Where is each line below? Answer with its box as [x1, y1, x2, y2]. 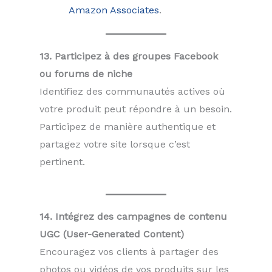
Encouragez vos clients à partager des [39, 246, 219, 258]
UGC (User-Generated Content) [39, 228, 184, 240]
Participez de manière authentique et [39, 120, 216, 132]
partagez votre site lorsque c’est [39, 138, 190, 150]
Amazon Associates [69, 4, 159, 16]
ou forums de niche [39, 67, 132, 80]
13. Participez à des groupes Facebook [39, 50, 218, 62]
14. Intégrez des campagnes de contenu [39, 211, 227, 223]
